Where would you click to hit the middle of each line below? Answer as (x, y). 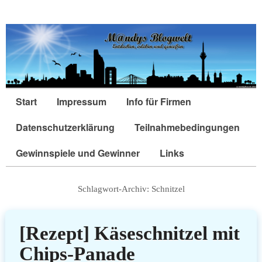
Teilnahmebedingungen (187, 127)
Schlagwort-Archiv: (114, 189)
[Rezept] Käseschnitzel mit (129, 233)
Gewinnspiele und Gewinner (78, 153)
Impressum (82, 102)
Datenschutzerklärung (65, 127)
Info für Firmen (159, 102)
